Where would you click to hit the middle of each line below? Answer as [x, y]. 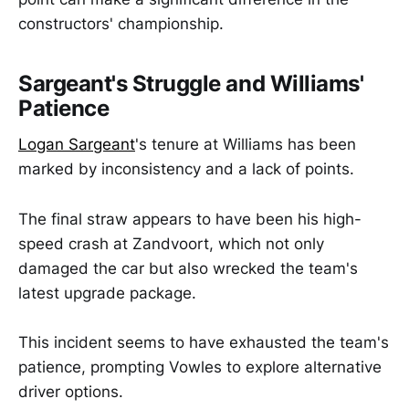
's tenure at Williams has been [246, 145]
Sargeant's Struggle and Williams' [191, 83]
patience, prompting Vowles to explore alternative [200, 367]
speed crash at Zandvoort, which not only [171, 243]
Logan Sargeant [77, 145]
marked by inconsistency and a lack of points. [186, 169]
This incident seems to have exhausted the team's [204, 342]
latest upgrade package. [107, 293]
